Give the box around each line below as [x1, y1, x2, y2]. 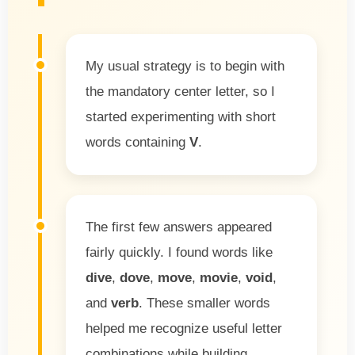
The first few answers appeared [86, 219, 272, 235]
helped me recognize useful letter [86, 320, 282, 336]
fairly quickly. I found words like [86, 244, 273, 260]
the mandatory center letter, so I [86, 83, 275, 99]
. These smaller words [139, 295, 270, 311]
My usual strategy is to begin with [86, 58, 284, 74]
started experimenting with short [86, 109, 276, 124]
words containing [86, 134, 189, 150]
